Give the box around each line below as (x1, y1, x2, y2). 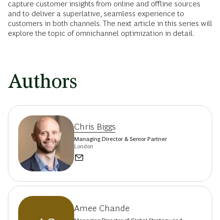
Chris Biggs (74, 122, 116, 132)
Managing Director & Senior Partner (74, 136, 167, 143)
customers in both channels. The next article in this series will (8, 19, 212, 27)
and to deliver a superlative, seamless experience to (8, 9, 184, 18)
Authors (8, 70, 77, 92)
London (74, 143, 93, 150)
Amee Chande (74, 203, 130, 213)
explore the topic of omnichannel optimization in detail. (8, 28, 194, 37)
